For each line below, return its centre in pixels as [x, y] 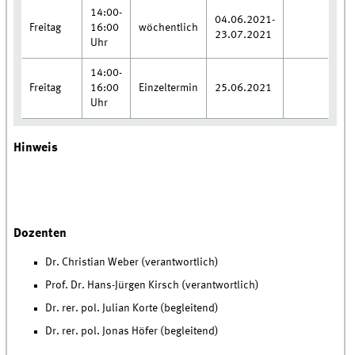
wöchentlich [169, 27]
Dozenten [40, 233]
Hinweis [36, 148]
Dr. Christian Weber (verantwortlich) [132, 263]
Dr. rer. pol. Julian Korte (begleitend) [132, 309]
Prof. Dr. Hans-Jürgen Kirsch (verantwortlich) [153, 286]
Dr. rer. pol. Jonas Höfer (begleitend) [132, 331]
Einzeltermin [169, 88]
